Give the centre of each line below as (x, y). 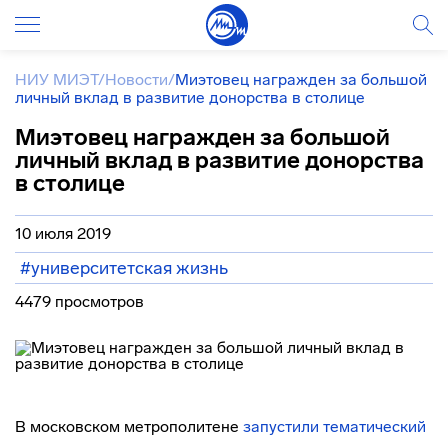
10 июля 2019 (63, 233)
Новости (136, 79)
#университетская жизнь (124, 268)
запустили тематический (334, 426)
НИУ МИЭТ (56, 79)
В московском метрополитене (129, 426)
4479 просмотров (79, 301)
